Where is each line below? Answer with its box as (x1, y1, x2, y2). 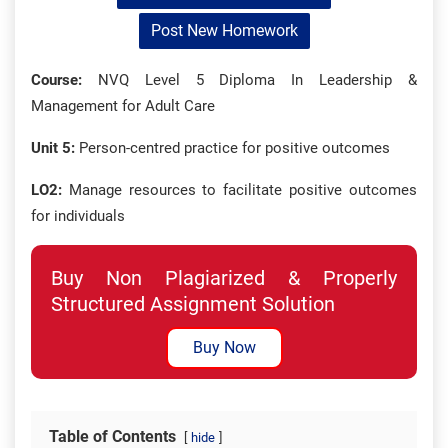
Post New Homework (150, 21, 298, 40)
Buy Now (192, 338, 256, 357)
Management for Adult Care (31, 97, 215, 115)
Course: (31, 71, 82, 89)
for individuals (31, 207, 125, 225)
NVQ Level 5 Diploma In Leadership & (82, 71, 417, 89)
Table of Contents (49, 427, 176, 446)
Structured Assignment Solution (51, 292, 335, 316)
